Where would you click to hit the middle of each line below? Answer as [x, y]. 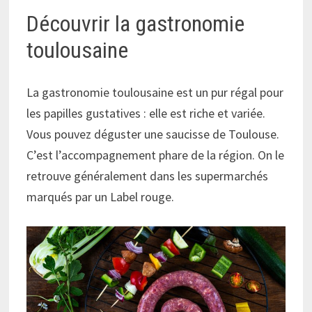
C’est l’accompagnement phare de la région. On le [156, 155]
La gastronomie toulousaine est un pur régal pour [155, 92]
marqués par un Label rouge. [101, 197]
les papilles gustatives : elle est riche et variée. [146, 113]
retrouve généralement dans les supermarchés [148, 176]
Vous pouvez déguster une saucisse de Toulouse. [153, 134]
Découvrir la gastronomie [136, 24]
